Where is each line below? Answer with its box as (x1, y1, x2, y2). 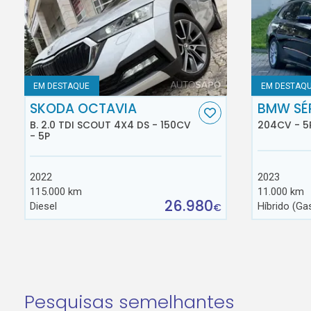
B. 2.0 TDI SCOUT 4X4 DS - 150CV (30, 117, 192, 132)
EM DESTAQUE (33, 81, 90, 91)
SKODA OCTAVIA (30, 99, 137, 119)
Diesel (30, 200, 58, 213)
